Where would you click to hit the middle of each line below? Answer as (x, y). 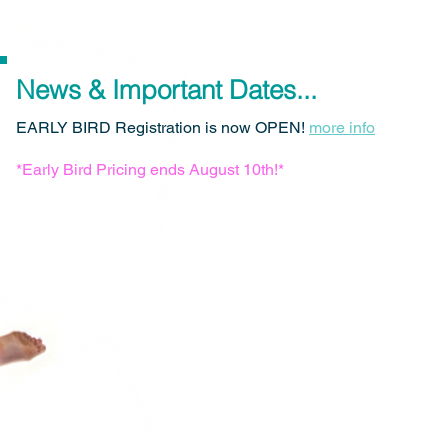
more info (342, 127)
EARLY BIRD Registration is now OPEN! (162, 127)
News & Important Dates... (166, 90)
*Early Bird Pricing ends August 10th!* (150, 169)
